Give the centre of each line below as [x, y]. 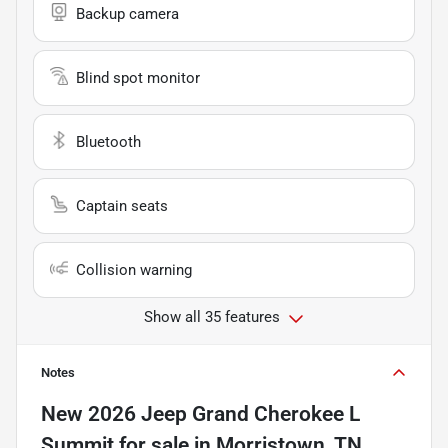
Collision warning [134, 270]
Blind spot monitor [138, 78]
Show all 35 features [212, 317]
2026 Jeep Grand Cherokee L [224, 414]
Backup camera [127, 14]
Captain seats [122, 206]
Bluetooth [108, 142]
